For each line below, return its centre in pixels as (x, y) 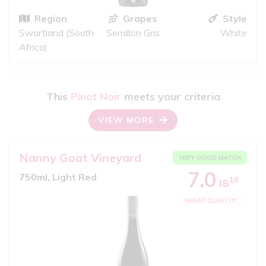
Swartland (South (56, 32)
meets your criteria (170, 96)
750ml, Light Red (58, 177)
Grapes (140, 18)
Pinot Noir (96, 96)
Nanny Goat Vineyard (80, 157)
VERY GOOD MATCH (210, 157)
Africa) (33, 47)
